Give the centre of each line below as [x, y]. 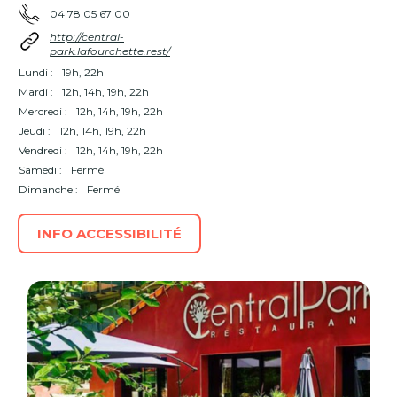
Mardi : [36, 92]
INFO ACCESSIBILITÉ [109, 234]
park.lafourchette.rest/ [110, 51]
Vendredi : [43, 150]
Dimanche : [48, 189]
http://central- [87, 37]
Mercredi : [43, 111]
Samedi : [40, 170]
